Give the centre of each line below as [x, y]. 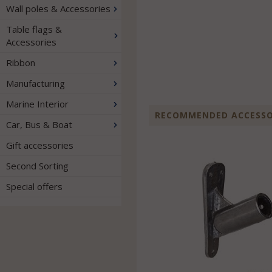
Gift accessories [40, 145]
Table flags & [34, 29]
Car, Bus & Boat [39, 124]
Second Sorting [37, 166]
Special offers [34, 186]
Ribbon [21, 63]
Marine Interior [37, 104]
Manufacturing [36, 83]
